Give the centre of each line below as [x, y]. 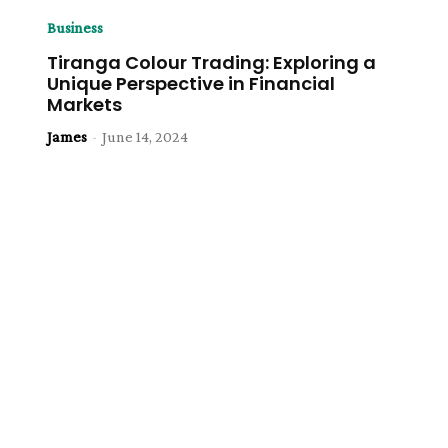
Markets [85, 104]
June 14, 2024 [145, 136]
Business [75, 27]
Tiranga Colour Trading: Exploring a [212, 62]
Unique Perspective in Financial [191, 83]
